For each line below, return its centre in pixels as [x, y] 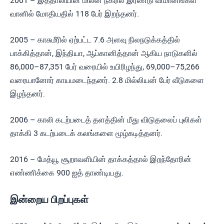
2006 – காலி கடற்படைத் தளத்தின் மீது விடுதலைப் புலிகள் [106, 120]
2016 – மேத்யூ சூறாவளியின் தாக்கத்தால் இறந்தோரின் [101, 159]
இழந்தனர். [27, 94]
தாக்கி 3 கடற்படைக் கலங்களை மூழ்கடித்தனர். [86, 133]
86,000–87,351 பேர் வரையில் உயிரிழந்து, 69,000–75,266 [105, 67]
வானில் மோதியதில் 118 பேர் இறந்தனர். [74, 14]
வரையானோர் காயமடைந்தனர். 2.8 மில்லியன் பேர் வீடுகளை [107, 80]
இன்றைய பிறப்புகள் [49, 199]
